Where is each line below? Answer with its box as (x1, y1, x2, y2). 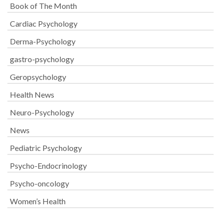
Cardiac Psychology (10, 19, 77, 28)
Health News (10, 90, 54, 99)
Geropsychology (10, 72, 66, 81)
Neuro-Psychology (10, 108, 74, 117)
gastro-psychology (10, 54, 74, 64)
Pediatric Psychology (10, 143, 82, 152)
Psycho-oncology (10, 179, 69, 188)
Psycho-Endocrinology (10, 161, 87, 170)
